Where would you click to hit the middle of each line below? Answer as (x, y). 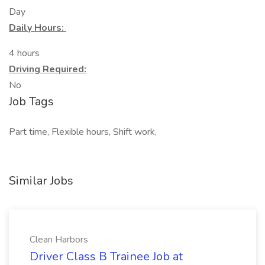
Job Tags (31, 101)
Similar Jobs (41, 181)
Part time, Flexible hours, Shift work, (83, 132)
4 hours (24, 53)
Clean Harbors (59, 240)
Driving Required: (48, 69)
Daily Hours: (38, 28)
